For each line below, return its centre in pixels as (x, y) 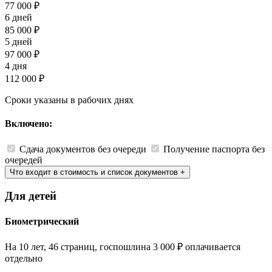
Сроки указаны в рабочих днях (69, 100)
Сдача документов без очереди (83, 149)
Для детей (31, 196)
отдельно (24, 258)
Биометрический (42, 221)
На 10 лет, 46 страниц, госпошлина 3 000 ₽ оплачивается (123, 246)
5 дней (19, 42)
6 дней (19, 18)
